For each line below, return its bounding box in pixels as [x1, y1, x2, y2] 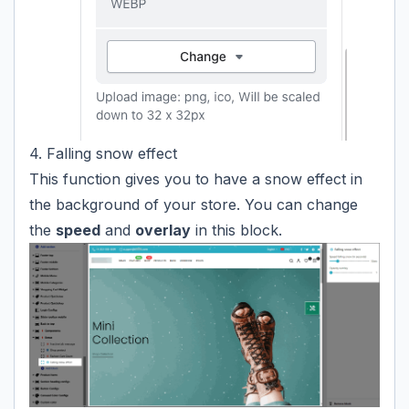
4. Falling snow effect [29, 144, 177, 163]
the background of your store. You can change [29, 195, 358, 215]
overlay [135, 221, 191, 240]
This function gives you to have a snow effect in [29, 170, 362, 189]
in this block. [191, 221, 282, 240]
